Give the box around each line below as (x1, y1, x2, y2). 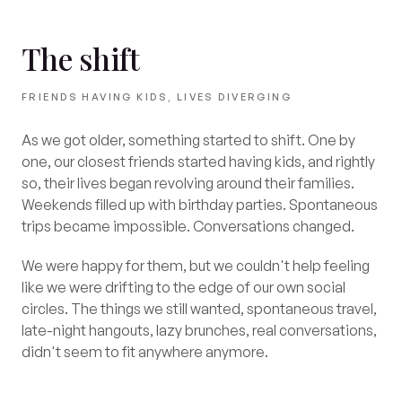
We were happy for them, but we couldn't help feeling (22, 257, 370, 275)
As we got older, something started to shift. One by (22, 131, 355, 149)
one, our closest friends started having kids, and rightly (22, 153, 375, 170)
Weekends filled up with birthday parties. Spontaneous (22, 196, 378, 214)
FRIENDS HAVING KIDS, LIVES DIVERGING (22, 91, 293, 103)
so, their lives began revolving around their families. (22, 174, 354, 192)
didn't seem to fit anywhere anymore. (22, 343, 268, 361)
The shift (22, 38, 140, 79)
